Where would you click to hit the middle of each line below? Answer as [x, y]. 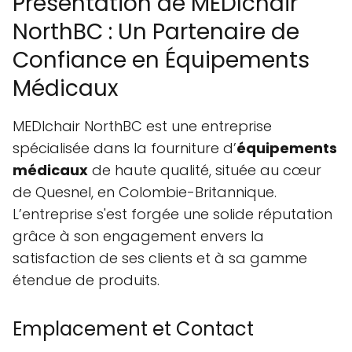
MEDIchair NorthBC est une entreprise [142, 126]
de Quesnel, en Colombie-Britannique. [145, 192]
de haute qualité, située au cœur [205, 170]
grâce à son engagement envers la [138, 236]
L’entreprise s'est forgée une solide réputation [172, 214]
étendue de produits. [86, 280]
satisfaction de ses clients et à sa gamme [160, 258]
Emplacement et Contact [133, 329]
